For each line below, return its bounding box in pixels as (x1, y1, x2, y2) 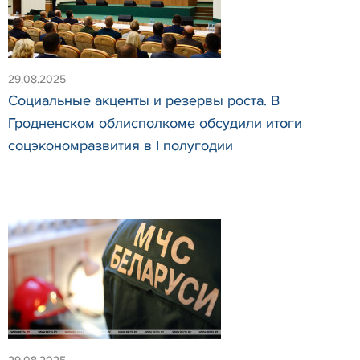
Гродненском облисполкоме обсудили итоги (8, 114, 302, 133)
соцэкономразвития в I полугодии (8, 137, 233, 155)
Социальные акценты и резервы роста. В (8, 92, 280, 110)
